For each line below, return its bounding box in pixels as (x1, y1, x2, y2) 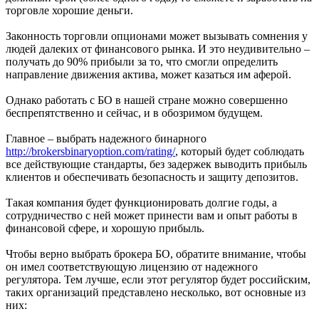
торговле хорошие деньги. (6, 4, 133, 17)
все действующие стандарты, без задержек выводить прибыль (6, 158, 307, 171)
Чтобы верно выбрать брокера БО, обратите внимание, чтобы (6, 248, 306, 261)
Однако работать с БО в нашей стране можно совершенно (6, 94, 288, 107)
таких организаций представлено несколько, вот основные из (6, 286, 305, 299)
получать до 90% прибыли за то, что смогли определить (6, 56, 278, 68)
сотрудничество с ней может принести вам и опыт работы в (6, 209, 298, 222)
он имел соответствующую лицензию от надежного (6, 261, 258, 273)
